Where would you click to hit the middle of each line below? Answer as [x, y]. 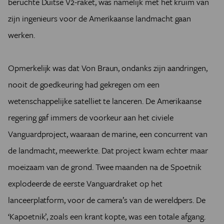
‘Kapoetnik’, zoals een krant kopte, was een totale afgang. [107, 216]
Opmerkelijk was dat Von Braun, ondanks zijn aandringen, [108, 68]
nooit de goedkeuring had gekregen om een [84, 84]
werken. [21, 35]
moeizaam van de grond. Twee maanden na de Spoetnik [105, 167]
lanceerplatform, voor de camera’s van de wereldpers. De [107, 200]
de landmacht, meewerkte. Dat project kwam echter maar [108, 150]
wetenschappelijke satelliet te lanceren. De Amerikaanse [105, 101]
